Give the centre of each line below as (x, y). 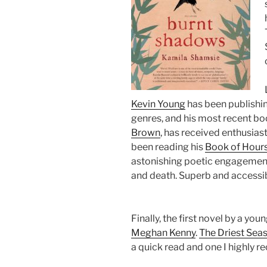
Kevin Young (158, 104)
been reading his (168, 147)
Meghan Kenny (163, 233)
